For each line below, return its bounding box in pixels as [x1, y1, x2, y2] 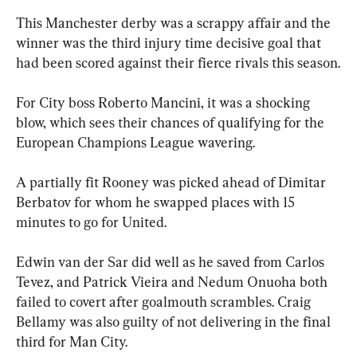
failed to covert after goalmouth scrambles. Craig [16, 293, 314, 311]
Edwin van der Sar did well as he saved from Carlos [16, 253, 328, 271]
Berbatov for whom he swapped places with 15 [16, 194, 298, 211]
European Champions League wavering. [16, 134, 255, 151]
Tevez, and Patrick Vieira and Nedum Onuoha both [16, 273, 331, 291]
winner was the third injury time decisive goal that [16, 34, 324, 52]
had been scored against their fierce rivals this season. [16, 54, 340, 72]
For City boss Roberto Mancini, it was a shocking [16, 94, 313, 112]
